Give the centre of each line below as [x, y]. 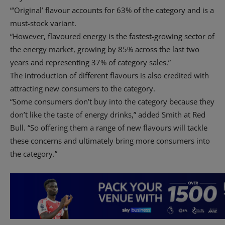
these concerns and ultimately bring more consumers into [110, 141]
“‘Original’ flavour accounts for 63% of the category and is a [112, 10]
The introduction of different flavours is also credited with [109, 76]
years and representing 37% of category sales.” [90, 63]
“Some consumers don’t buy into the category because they [112, 102]
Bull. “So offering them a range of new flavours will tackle [109, 128]
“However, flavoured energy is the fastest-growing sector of [112, 36]
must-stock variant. [43, 23]
